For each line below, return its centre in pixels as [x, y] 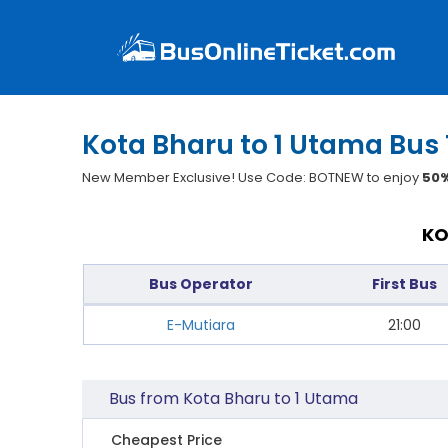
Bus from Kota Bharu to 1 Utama [234, 398]
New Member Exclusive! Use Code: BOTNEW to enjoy [252, 177]
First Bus [404, 284]
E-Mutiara [201, 325]
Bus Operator [201, 284]
